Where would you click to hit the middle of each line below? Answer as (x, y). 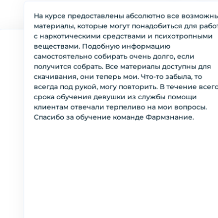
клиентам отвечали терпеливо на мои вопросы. (120, 107)
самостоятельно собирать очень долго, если (114, 56)
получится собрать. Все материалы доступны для (123, 66)
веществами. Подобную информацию (102, 46)
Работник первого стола (147, 194)
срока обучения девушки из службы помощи (115, 97)
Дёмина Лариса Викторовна (152, 186)
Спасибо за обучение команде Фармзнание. (114, 117)
